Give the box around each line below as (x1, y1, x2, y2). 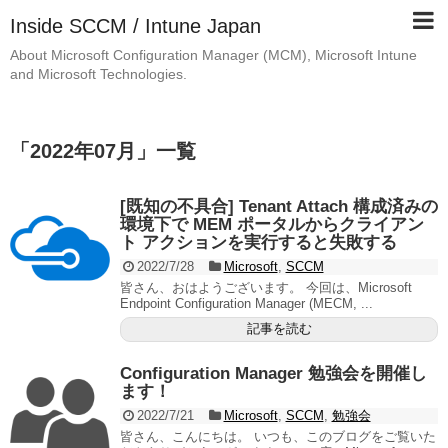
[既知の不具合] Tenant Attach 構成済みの (120, 196, 438, 216)
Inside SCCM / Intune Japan (10, 15, 261, 37)
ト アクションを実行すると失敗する (120, 232, 397, 252)
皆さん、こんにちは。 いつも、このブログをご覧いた (120, 428, 436, 444)
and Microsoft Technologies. (10, 66, 187, 82)
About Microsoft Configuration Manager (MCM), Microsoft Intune (10, 47, 417, 63)
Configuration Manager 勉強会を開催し (120, 363, 427, 383)
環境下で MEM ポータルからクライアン (120, 214, 424, 234)
